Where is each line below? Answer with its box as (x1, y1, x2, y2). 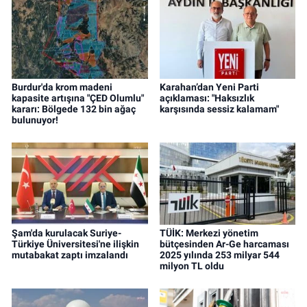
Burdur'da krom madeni (12, 81, 112, 93)
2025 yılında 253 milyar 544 (159, 249, 280, 260)
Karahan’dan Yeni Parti (159, 81, 259, 93)
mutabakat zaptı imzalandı (12, 249, 128, 260)
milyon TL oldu (159, 260, 224, 271)
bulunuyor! (12, 114, 58, 125)
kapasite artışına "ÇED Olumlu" (12, 92, 144, 103)
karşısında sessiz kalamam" (159, 103, 279, 114)
